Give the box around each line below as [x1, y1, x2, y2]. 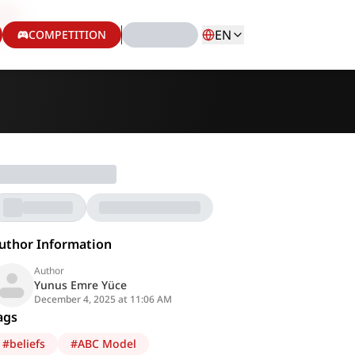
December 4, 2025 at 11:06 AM [34, 292, 173, 306]
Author [34, 264, 65, 277]
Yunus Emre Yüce [34, 277, 128, 292]
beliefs [10, 336, 46, 351]
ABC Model [78, 336, 137, 351]
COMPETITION [28, 27, 106, 42]
